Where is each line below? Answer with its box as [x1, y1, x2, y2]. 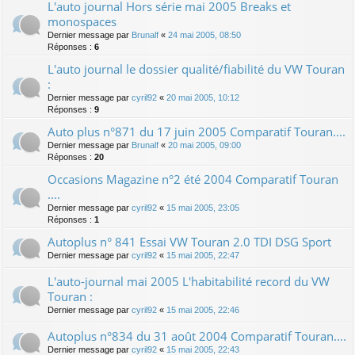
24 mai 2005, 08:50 [168, 29, 241, 40]
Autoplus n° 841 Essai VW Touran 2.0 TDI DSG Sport [48, 233, 331, 250]
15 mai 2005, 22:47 [166, 250, 239, 260]
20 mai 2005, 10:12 [166, 92, 239, 102]
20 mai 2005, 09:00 [168, 139, 241, 150]
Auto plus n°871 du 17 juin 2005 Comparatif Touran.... [48, 123, 345, 139]
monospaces [48, 13, 116, 29]
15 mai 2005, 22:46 [166, 304, 239, 315]
